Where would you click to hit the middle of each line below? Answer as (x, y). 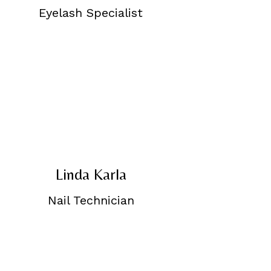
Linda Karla (91, 175)
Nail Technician (91, 201)
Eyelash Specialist (91, 13)
